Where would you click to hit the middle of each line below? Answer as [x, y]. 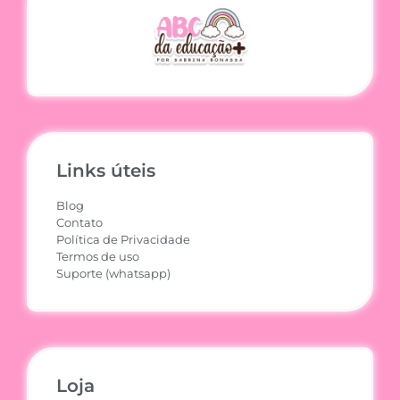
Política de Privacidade [123, 240]
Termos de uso [98, 257]
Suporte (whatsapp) [113, 274]
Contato [79, 223]
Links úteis [106, 171]
